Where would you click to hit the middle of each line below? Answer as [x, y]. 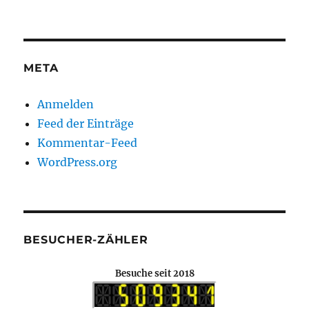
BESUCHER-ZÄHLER [86, 240]
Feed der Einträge [86, 124]
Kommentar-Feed [88, 143]
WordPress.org [78, 162]
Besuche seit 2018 [154, 274]
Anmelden [66, 104]
